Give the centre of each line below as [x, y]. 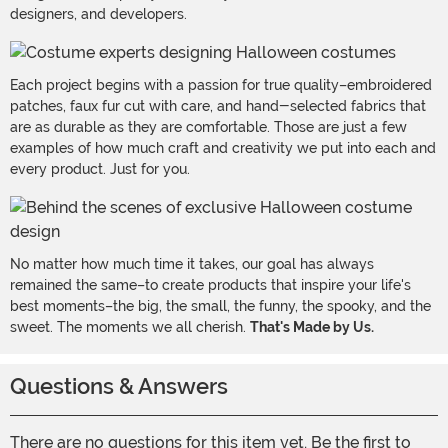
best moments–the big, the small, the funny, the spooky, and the [220, 306]
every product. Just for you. [100, 169]
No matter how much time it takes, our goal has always [192, 264]
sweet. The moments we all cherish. [130, 327]
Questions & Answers [119, 387]
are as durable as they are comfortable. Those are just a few [208, 127]
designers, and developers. [98, 14]
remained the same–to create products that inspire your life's [210, 285]
